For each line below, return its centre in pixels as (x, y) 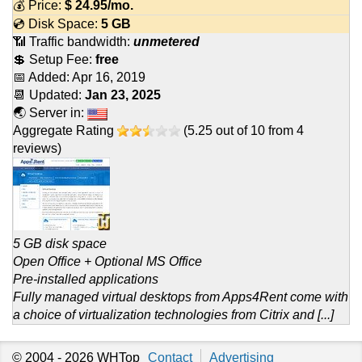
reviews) (37, 149)
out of (232, 131)
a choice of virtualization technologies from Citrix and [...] (173, 315)
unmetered (166, 42)
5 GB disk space (60, 244)
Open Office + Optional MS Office (107, 262)
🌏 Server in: (50, 113)
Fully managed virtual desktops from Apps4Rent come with (181, 297)
